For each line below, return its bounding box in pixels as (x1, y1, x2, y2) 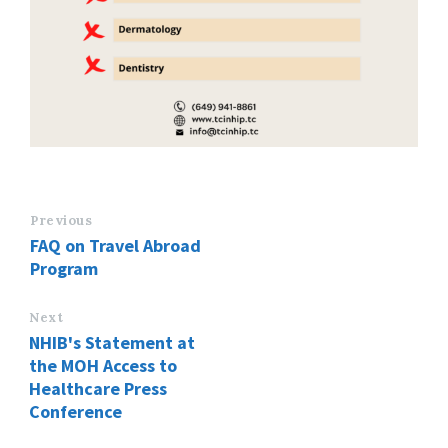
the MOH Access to (29, 353, 177, 377)
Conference (29, 399, 122, 423)
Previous (30, 211, 93, 229)
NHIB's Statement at (29, 330, 195, 354)
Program (30, 256, 98, 280)
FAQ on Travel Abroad (30, 233, 201, 257)
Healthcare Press (29, 376, 167, 400)
